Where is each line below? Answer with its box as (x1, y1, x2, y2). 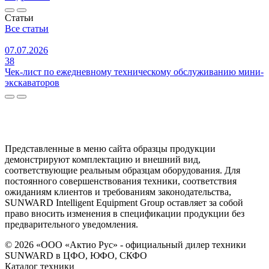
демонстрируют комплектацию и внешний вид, (5, 154, 201, 165)
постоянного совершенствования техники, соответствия (5, 176, 237, 187)
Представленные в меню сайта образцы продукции (5, 144, 216, 154)
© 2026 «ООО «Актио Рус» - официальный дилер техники (5, 240, 246, 250)
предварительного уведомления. (5, 219, 138, 230)
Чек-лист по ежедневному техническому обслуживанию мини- (5, 67, 264, 77)
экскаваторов (5, 77, 59, 88)
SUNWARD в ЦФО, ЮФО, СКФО (5, 250, 147, 261)
